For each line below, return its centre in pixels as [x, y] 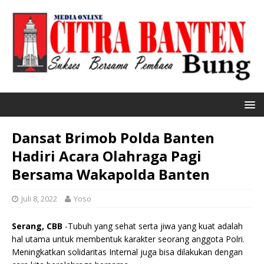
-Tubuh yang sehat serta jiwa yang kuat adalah [153, 226]
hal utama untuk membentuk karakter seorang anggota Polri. [128, 239]
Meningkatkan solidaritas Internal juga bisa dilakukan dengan [127, 252]
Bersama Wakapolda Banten [111, 174]
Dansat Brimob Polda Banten [113, 138]
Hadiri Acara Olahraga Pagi [107, 156]
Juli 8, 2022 [39, 199]
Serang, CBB [37, 226]
